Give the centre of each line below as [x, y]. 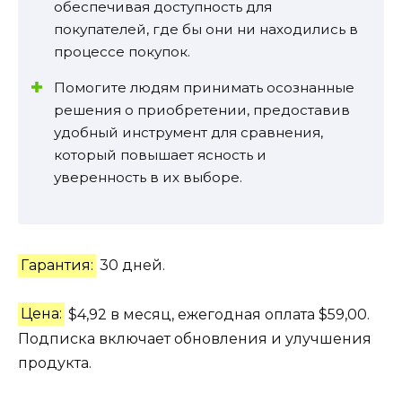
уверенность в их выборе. [148, 178]
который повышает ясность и [160, 155]
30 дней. [131, 266]
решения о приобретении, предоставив [202, 110]
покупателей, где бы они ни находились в [206, 30]
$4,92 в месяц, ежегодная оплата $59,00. [218, 314]
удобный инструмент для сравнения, [188, 133]
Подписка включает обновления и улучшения [195, 338]
